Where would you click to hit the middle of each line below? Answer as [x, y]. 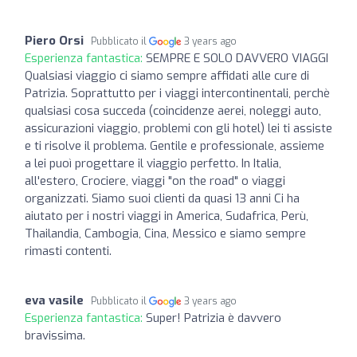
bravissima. [55, 335]
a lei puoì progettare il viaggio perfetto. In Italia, [153, 163]
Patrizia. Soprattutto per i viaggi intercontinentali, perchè [177, 93]
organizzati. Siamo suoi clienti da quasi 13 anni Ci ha [162, 198]
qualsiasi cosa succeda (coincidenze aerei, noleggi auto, [173, 110]
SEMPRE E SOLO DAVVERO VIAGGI [237, 58]
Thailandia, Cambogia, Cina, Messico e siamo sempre [165, 233]
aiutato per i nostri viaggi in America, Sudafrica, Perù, [167, 216]
